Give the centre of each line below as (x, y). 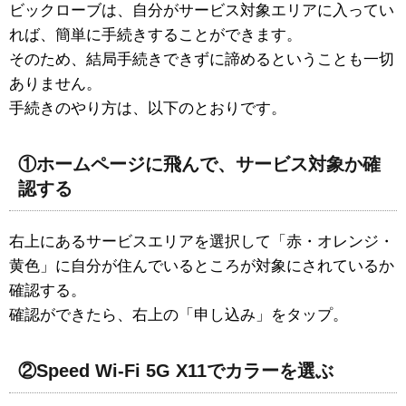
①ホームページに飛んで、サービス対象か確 (199, 164)
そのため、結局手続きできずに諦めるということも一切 (202, 60)
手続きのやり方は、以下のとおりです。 (148, 109)
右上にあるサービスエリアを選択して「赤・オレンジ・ (202, 242)
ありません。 (55, 84)
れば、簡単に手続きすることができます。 (155, 35)
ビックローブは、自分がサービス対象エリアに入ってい (202, 11)
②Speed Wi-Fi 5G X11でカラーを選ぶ (176, 371)
